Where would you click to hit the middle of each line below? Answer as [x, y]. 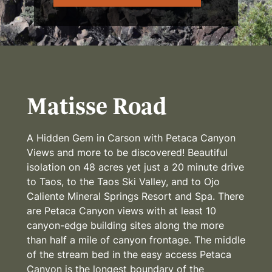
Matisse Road [97, 106]
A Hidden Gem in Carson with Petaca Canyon [131, 138]
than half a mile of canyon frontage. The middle [136, 240]
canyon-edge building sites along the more [125, 225]
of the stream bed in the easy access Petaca [129, 254]
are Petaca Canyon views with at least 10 [121, 210]
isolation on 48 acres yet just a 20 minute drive [135, 167]
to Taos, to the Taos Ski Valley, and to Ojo [123, 181]
